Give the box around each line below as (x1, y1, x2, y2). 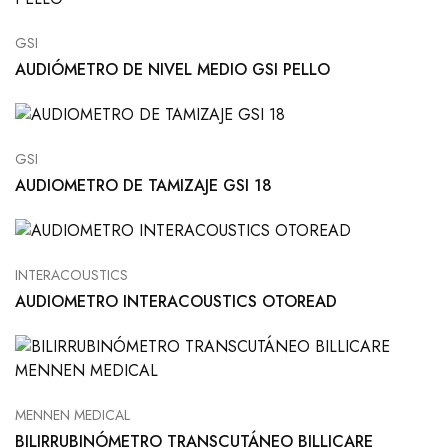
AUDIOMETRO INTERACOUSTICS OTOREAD (15, 290, 337, 314)
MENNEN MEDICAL (15, 405, 130, 426)
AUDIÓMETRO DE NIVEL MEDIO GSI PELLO (15, 58, 330, 82)
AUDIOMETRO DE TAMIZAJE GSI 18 (15, 174, 272, 198)
